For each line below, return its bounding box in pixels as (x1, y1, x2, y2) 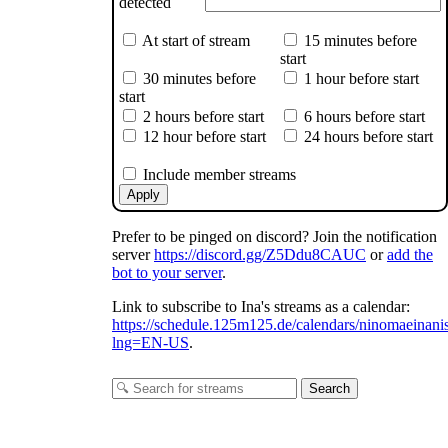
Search (309, 380, 350, 396)
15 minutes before (300, 31, 417, 49)
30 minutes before (139, 69, 256, 87)
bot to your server (112, 263, 222, 281)
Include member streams (139, 165, 296, 183)
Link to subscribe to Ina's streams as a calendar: (112, 297, 410, 315)
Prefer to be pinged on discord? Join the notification (112, 227, 437, 245)
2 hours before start (139, 107, 264, 125)
